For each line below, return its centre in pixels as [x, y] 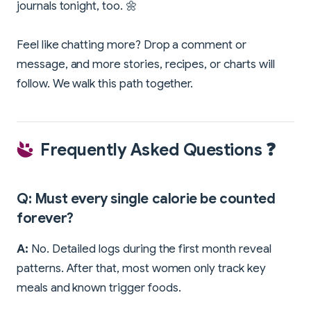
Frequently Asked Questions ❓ [158, 150]
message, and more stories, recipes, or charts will [146, 65]
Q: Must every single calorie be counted [146, 199]
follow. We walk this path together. [105, 84]
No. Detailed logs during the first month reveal [150, 249]
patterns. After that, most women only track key [141, 269]
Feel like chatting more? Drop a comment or [132, 45]
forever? [45, 219]
